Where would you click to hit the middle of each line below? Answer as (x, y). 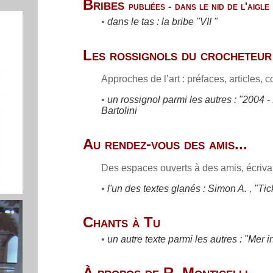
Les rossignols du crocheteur (177, 55)
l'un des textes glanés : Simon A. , (181, 189)
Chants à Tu (122, 222)
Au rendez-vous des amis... (165, 144)
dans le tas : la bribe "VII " (162, 22)
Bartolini (119, 111)
